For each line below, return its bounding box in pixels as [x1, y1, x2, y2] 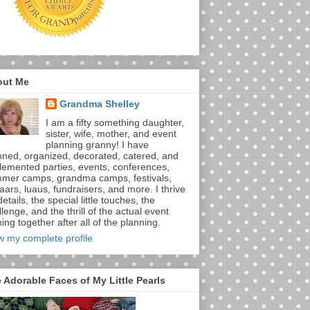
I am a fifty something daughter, [46, 116, 184, 128]
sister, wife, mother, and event [46, 127, 176, 139]
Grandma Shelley [60, 98, 140, 109]
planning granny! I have [46, 138, 149, 150]
